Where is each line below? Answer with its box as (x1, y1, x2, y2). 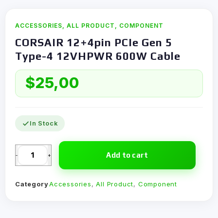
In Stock (30, 119, 58, 127)
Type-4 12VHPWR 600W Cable (15, 50, 181, 62)
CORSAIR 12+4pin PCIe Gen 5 (15, 36, 172, 49)
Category (15, 180, 49, 188)
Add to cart (106, 151, 148, 159)
